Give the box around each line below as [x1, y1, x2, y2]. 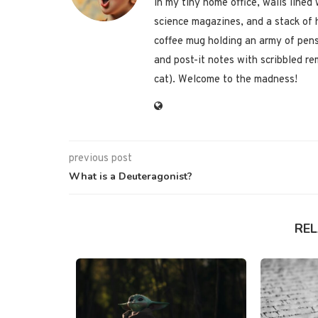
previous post [69, 152, 132, 166]
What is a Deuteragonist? [69, 170, 192, 184]
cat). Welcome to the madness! [154, 73, 297, 87]
